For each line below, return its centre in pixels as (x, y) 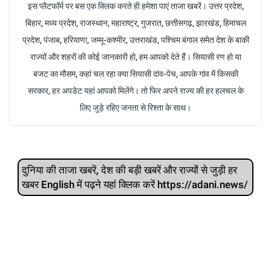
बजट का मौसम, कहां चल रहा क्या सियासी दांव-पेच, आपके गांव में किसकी (135, 73)
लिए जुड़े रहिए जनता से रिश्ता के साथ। (135, 107)
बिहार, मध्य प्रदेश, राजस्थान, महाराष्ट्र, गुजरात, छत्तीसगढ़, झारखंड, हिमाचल (135, 23)
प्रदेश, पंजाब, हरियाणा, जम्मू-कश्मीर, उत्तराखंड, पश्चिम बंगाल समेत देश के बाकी (135, 40)
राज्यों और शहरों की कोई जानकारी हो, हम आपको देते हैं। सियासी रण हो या (135, 57)
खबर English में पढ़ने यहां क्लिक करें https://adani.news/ (135, 184)
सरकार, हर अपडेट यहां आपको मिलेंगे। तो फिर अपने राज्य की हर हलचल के (135, 90)
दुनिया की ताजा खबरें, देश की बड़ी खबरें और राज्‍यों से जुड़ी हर (129, 170)
